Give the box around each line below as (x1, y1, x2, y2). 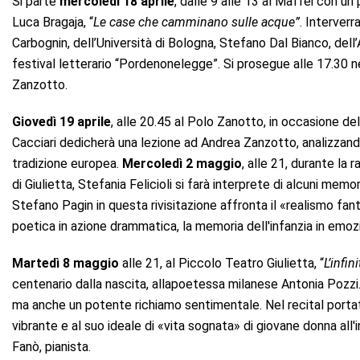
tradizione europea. (12, 155, 122, 171)
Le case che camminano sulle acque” (93, 14, 300, 30)
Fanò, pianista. (12, 338, 91, 354)
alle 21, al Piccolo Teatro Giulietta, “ (119, 255, 324, 271)
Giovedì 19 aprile (12, 113, 111, 129)
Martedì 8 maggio (12, 255, 119, 271)
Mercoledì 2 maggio (122, 155, 242, 171)
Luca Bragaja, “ (12, 14, 93, 30)
